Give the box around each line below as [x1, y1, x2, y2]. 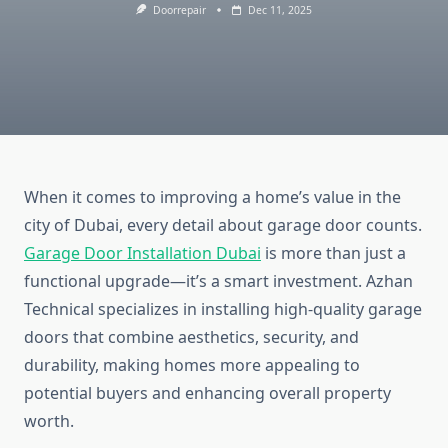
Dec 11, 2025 [247, 3, 312, 17]
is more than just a [261, 242, 406, 265]
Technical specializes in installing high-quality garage [24, 298, 422, 321]
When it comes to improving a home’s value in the [24, 186, 401, 209]
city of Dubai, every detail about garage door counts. [24, 214, 422, 237]
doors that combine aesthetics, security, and [24, 326, 359, 349]
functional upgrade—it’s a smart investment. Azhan [24, 270, 413, 293]
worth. [24, 410, 74, 433]
